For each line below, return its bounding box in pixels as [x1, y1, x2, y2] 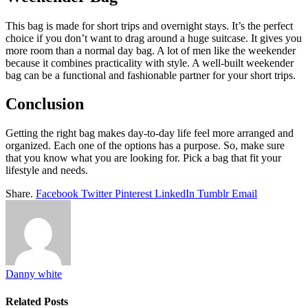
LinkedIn [155, 188, 195, 200]
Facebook [36, 188, 78, 200]
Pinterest [115, 188, 152, 200]
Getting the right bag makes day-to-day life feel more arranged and [5, 127, 294, 140]
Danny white [5, 268, 62, 280]
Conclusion [5, 95, 84, 113]
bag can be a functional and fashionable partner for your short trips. [5, 69, 296, 81]
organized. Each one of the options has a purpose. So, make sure [5, 140, 285, 152]
